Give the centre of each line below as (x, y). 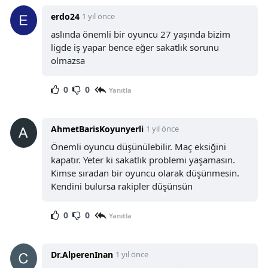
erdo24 (65, 17)
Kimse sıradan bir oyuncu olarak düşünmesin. (145, 173)
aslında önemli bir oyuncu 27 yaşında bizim (140, 34)
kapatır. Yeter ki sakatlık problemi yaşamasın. (143, 160)
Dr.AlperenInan (82, 255)
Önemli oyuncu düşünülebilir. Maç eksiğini (138, 147)
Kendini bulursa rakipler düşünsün (121, 186)
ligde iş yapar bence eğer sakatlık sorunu (135, 48)
